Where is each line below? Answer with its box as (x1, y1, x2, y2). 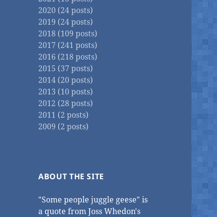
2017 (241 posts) (38, 40, 98, 51)
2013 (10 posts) (38, 86, 93, 97)
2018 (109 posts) (38, 28, 98, 39)
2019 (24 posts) (38, 16, 93, 28)
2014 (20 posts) (38, 75, 93, 86)
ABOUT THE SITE (38, 171, 105, 182)
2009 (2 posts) (38, 121, 89, 132)
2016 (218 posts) (38, 51, 98, 62)
